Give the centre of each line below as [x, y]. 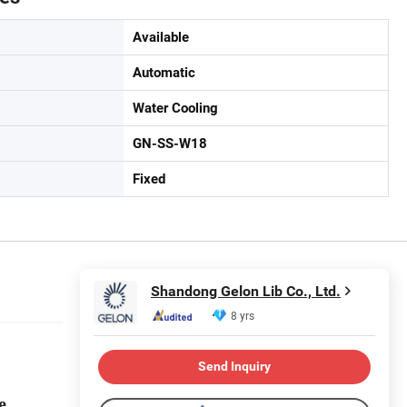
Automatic [164, 72]
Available [161, 37]
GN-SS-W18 [170, 143]
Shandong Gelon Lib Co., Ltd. [246, 292]
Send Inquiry [234, 367]
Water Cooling [175, 108]
